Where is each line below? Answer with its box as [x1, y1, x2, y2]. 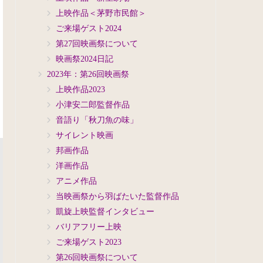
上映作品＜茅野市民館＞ [56, 9, 146, 18]
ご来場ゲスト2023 [56, 238, 122, 247]
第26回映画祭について [56, 253, 138, 262]
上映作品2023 [56, 85, 105, 94]
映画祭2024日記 [56, 55, 113, 63]
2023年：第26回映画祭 [47, 70, 129, 79]
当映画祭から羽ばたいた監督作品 [56, 192, 179, 201]
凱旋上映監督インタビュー [56, 207, 154, 216]
